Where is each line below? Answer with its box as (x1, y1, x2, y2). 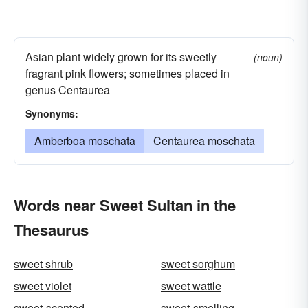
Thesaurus (14, 219, 89, 241)
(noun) (254, 50, 283, 64)
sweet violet (14, 278, 71, 294)
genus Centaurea (25, 82, 110, 98)
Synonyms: (25, 107, 78, 120)
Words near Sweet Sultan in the (14, 194, 236, 216)
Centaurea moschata (153, 133, 255, 148)
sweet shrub (14, 256, 73, 272)
